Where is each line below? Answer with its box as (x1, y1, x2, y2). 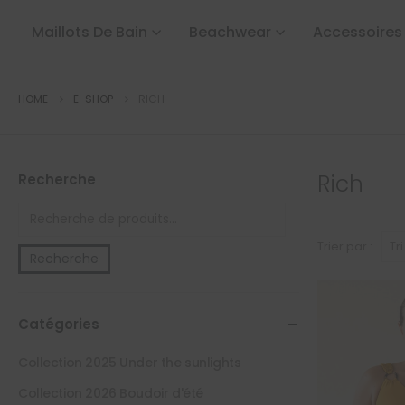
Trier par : (317, 238, 372, 256)
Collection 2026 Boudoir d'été (18, 384, 203, 403)
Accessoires (313, 22, 402, 43)
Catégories (18, 315, 99, 334)
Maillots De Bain (32, 22, 147, 43)
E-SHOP (73, 91, 113, 108)
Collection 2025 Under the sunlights (18, 353, 241, 372)
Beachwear (189, 22, 271, 43)
